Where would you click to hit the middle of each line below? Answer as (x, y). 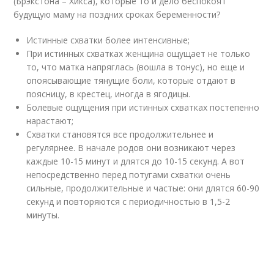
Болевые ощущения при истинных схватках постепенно (143, 108)
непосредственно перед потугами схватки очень (129, 175)
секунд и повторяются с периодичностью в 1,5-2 (128, 202)
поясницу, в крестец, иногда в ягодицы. (109, 94)
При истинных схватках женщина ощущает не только (139, 54)
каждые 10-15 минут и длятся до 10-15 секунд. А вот (136, 161)
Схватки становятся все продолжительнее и (120, 135)
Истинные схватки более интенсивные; (108, 40)
